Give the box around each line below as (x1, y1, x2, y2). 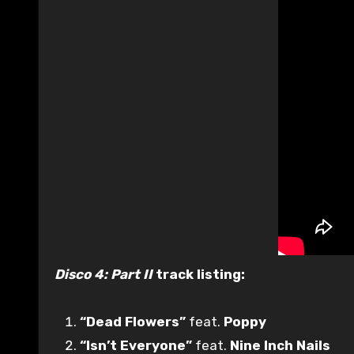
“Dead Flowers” (80, 313, 186, 330)
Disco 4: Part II (55, 265, 153, 282)
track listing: (153, 265, 245, 282)
